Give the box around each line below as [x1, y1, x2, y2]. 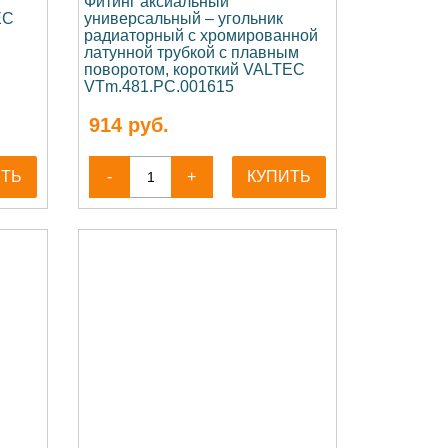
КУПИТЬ [247, 168, 312, 185]
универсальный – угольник [83, 10, 283, 27]
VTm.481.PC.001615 [83, 78, 234, 95]
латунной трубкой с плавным [83, 44, 299, 61]
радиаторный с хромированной [83, 27, 318, 44]
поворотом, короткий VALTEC [83, 61, 305, 78]
